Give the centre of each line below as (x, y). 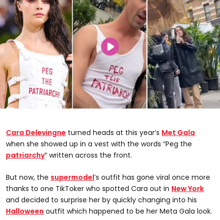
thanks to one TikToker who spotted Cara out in (89, 189)
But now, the (28, 178)
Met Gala (178, 133)
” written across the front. (88, 155)
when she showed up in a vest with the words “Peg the (99, 144)
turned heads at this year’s (114, 133)
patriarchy (25, 155)
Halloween (25, 211)
